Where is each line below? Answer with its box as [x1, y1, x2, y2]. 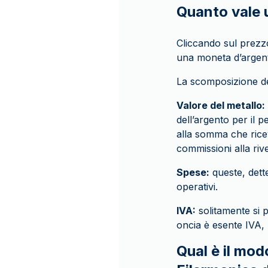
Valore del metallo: [176, 99, 265, 111]
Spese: [176, 166, 209, 178]
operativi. [176, 181, 218, 193]
